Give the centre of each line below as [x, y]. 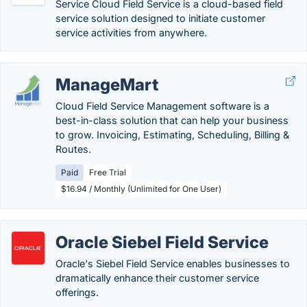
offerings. [77, 292]
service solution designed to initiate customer [160, 18]
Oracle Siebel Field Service [162, 242]
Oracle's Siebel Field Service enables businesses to [173, 263]
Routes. [73, 149]
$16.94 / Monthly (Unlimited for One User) [141, 189]
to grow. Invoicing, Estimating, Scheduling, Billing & [172, 135]
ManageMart [107, 85]
